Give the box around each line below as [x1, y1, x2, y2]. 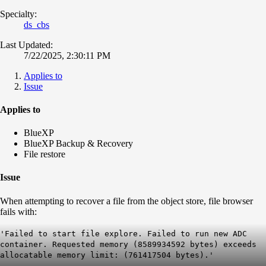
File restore [24, 149, 65, 160]
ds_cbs [24, 19, 49, 30]
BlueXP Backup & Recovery [24, 138, 133, 149]
